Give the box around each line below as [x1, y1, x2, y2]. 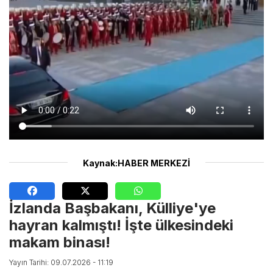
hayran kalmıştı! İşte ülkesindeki [9, 216, 233, 235]
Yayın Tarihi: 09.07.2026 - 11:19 [9, 258, 113, 268]
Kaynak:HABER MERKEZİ [83, 158, 190, 169]
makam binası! [9, 233, 110, 252]
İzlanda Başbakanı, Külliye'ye [9, 199, 216, 218]
